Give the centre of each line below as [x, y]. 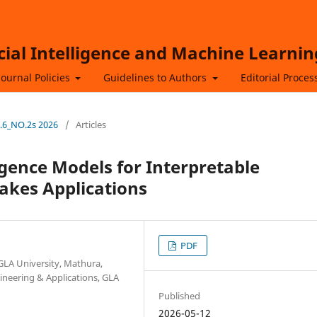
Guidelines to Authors [156, 77]
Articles [91, 124]
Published [180, 295]
